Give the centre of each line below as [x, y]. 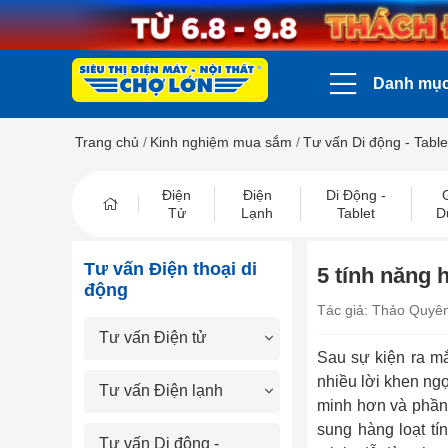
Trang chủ [107, 142]
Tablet [355, 213]
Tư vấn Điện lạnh [161, 390]
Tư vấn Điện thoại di [170, 269]
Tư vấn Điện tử [153, 337]
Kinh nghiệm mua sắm [221, 142]
